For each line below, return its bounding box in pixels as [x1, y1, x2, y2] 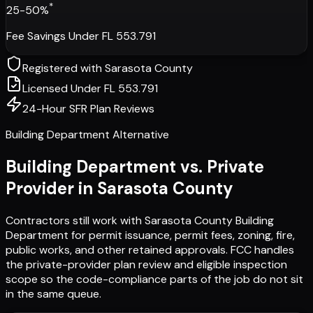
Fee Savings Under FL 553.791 [6, 29, 156, 44]
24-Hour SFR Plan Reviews [22, 101, 154, 117]
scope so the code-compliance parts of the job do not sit [6, 272, 303, 287]
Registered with [22, 61, 105, 76]
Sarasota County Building [145, 213, 274, 228]
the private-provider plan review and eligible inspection [6, 257, 287, 272]
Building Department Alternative [6, 127, 169, 143]
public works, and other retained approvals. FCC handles [6, 242, 294, 258]
